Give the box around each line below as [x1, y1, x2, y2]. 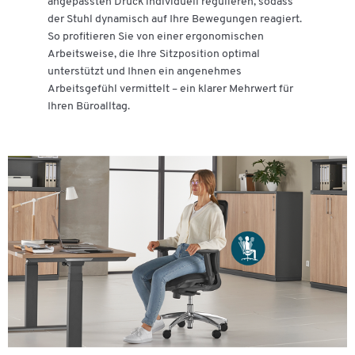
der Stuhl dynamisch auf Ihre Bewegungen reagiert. [48, 13, 302, 25]
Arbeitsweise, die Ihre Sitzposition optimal [48, 48, 260, 60]
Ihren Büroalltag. [48, 100, 130, 113]
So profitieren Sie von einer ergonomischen [48, 30, 264, 43]
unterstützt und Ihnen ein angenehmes [48, 65, 242, 78]
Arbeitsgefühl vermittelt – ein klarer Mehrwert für [48, 82, 293, 95]
